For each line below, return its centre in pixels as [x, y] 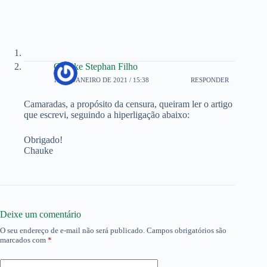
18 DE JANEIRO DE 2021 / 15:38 [101, 80]
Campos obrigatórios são [187, 231]
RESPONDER [210, 80]
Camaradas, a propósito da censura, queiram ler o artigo [128, 104]
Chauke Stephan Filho [96, 67]
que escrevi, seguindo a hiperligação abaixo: [107, 115]
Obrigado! [43, 140]
